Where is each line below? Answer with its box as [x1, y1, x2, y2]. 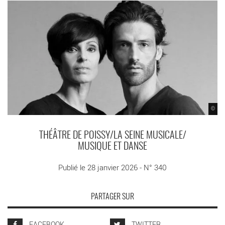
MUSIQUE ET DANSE [78, 142, 147, 152]
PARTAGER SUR [91, 193, 134, 201]
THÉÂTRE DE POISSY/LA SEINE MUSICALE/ [39, 131, 186, 141]
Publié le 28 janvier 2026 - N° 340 [58, 162, 167, 173]
